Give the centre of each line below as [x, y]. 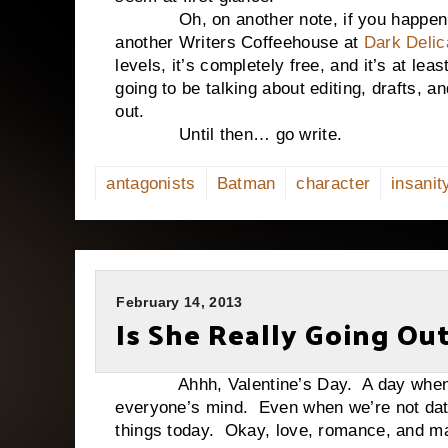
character [333, 183]
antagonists [151, 183]
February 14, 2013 [179, 302]
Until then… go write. [229, 134]
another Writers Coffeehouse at [239, 42]
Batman [246, 183]
